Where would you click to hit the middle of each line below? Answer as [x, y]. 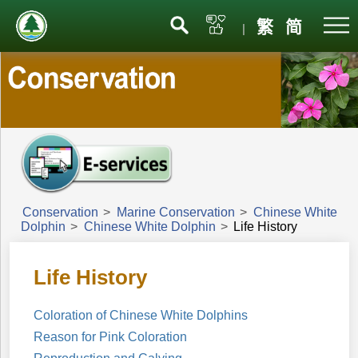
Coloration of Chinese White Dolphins [141, 315]
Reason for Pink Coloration [111, 336]
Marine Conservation [176, 212]
